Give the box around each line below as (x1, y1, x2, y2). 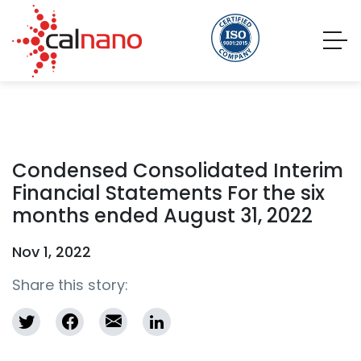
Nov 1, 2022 (12, 242, 91, 262)
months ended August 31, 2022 (12, 202, 313, 229)
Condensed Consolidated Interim (12, 157, 343, 184)
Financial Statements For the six (12, 180, 325, 206)
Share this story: (12, 275, 128, 295)
